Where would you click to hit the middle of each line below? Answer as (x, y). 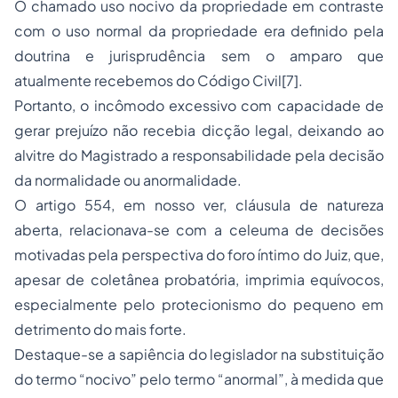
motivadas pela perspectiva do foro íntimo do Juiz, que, (199, 255)
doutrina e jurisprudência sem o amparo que (199, 56)
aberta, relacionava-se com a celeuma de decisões (199, 230)
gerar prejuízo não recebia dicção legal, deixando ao (199, 130)
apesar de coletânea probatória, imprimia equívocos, (199, 279)
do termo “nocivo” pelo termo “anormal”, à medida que (199, 379)
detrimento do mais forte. (100, 329)
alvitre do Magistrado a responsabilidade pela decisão (199, 155)
